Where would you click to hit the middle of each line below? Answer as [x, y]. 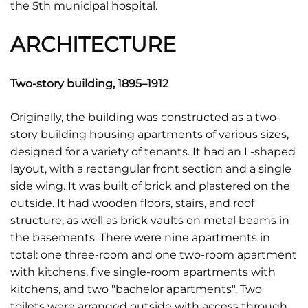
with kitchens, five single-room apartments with [143, 272]
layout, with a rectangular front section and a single [151, 169]
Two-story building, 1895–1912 [89, 84]
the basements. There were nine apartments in [140, 238]
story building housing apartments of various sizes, [150, 134]
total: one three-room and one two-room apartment [154, 255]
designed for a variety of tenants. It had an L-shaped [153, 152]
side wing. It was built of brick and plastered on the [150, 186]
